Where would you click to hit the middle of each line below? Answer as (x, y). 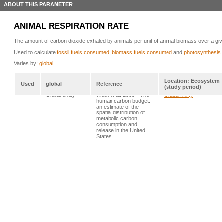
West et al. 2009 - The (123, 94)
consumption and (117, 124)
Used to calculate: (35, 52)
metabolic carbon (117, 118)
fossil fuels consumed (83, 52)
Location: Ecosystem (192, 81)
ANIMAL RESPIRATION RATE (71, 26)
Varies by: (27, 63)
